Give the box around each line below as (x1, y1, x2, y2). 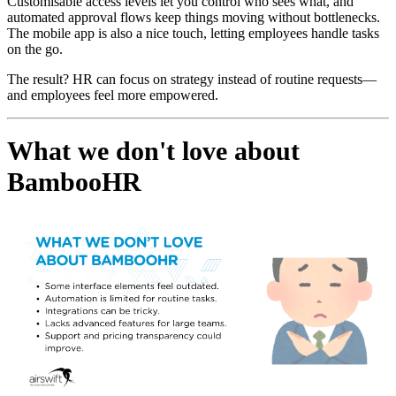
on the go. (7, 41, 63, 57)
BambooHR (7, 167, 141, 198)
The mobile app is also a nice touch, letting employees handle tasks (7, 25, 379, 41)
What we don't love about (7, 136, 300, 167)
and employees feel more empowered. (7, 87, 218, 103)
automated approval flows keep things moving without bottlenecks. (7, 9, 380, 25)
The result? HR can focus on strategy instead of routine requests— (7, 71, 377, 87)
